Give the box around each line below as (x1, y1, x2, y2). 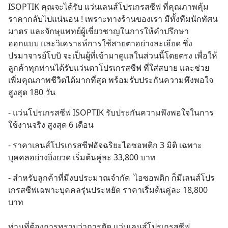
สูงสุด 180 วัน (8, 87, 55, 98)
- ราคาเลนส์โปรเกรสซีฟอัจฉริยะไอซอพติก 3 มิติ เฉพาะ (8, 139, 202, 151)
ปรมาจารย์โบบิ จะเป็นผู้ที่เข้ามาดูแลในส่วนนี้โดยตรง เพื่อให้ (8, 50, 217, 61)
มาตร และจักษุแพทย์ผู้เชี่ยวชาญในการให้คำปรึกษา (8, 25, 189, 37)
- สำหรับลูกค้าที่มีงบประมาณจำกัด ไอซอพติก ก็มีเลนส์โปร (8, 172, 215, 183)
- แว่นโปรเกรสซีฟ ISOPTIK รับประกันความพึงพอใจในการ (8, 107, 214, 118)
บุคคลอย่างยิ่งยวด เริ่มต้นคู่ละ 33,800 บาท (8, 152, 156, 163)
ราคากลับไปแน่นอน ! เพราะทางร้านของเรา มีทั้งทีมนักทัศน (8, 13, 218, 24)
